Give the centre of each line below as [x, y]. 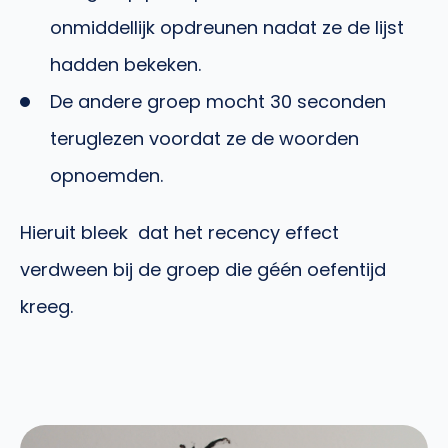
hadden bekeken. [125, 64]
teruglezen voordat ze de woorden [204, 138]
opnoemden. [106, 175]
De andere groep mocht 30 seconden [218, 101]
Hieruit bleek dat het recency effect [179, 232]
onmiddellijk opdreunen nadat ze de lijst [227, 27]
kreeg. [46, 306]
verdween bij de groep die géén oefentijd [203, 269]
